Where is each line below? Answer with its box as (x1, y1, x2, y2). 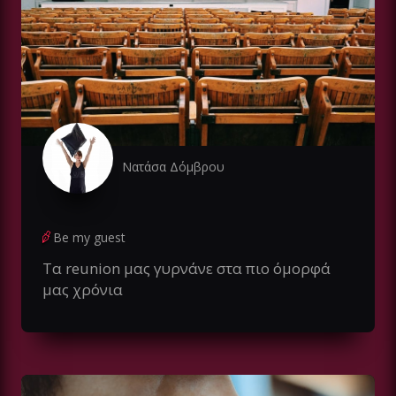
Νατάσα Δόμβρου (122, 158, 225, 176)
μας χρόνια (42, 279, 123, 301)
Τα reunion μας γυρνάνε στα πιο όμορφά (42, 258, 331, 279)
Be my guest (53, 229, 126, 247)
